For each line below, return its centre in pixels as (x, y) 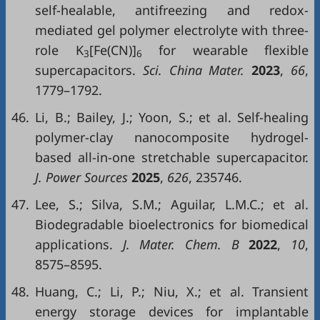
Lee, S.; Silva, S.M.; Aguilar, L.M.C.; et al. (172, 204)
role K (59, 50)
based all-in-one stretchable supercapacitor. (172, 157)
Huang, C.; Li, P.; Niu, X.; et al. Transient (172, 291)
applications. (74, 244)
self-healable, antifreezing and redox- (172, 10)
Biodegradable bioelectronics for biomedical (172, 224)
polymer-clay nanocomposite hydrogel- (172, 137)
